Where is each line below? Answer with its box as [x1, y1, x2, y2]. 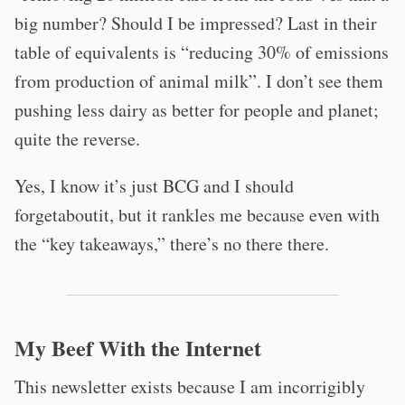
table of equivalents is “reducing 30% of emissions [14, 40, 389, 64]
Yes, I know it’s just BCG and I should [14, 174, 294, 198]
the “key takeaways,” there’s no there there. [14, 231, 329, 256]
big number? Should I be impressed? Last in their [14, 11, 377, 35]
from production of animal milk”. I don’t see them [14, 69, 383, 93]
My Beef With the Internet [14, 332, 261, 363]
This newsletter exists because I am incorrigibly [14, 374, 365, 399]
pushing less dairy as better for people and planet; [14, 98, 379, 122]
